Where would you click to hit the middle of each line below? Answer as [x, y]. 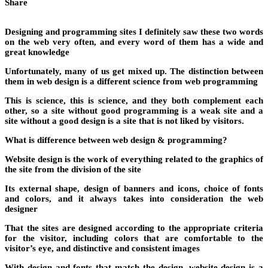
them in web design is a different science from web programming [131, 82]
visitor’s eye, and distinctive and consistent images [102, 249]
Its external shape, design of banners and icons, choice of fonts [134, 189]
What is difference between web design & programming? [116, 140]
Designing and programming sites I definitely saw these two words [134, 32]
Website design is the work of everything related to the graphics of [134, 159]
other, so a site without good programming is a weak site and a [134, 111]
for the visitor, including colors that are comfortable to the [134, 238]
